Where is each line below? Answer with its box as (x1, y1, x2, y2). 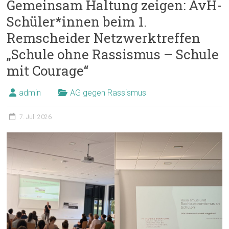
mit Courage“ (7, 62, 89, 80)
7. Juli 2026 (19, 113, 52, 121)
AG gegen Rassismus (70, 88, 147, 98)
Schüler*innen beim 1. (7, 13, 147, 31)
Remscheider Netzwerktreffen (7, 29, 201, 47)
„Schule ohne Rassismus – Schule (7, 45, 219, 63)
